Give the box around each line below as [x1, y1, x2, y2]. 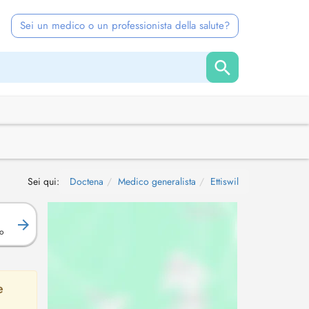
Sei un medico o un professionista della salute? [20, 18, 230, 33]
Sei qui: [28, 175, 59, 188]
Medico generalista [118, 175, 196, 188]
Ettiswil [210, 175, 239, 188]
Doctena [70, 175, 103, 188]
